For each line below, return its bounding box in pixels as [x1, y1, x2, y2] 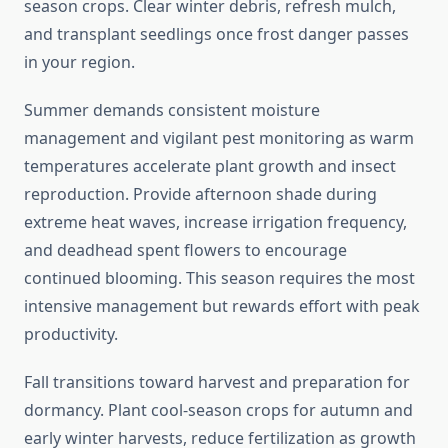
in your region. [24, 51, 135, 74]
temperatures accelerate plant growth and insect [24, 155, 396, 178]
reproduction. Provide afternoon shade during [24, 183, 377, 206]
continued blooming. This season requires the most [24, 267, 415, 290]
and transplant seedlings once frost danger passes [24, 23, 409, 46]
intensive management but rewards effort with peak [24, 295, 420, 318]
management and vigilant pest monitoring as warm [24, 127, 414, 150]
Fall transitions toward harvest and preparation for [24, 371, 410, 394]
